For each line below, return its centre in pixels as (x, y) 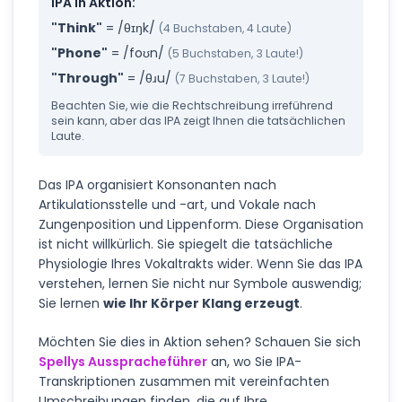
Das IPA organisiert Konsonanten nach (157, 184)
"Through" (87, 79)
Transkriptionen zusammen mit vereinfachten (184, 381)
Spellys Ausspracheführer (123, 361)
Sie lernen (71, 303)
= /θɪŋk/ (129, 28)
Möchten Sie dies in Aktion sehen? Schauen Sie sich (200, 341)
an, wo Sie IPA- (256, 361)
